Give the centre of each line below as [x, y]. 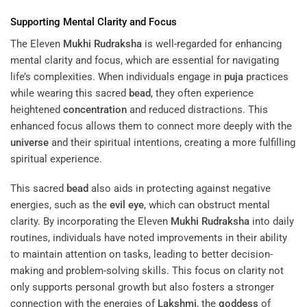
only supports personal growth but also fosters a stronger [142, 287]
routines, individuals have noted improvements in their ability [149, 238]
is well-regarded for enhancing [212, 44]
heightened [37, 109]
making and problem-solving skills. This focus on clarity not [147, 271]
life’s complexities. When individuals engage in [117, 76]
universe [29, 142]
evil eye [127, 205]
